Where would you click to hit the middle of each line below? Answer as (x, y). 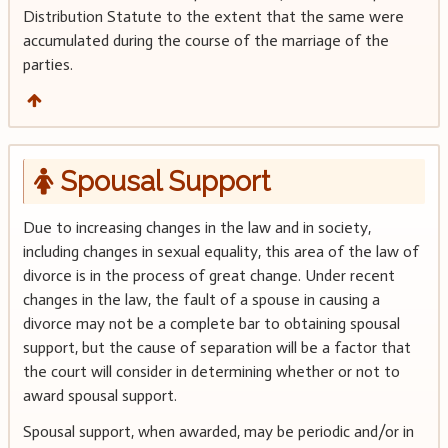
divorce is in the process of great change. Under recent (208, 275)
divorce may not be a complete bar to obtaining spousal (211, 323)
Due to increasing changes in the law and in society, (196, 227)
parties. (47, 65)
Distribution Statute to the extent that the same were (213, 17)
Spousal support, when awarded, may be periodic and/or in (218, 431)
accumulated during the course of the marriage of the (205, 41)
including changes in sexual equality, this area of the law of (220, 251)
